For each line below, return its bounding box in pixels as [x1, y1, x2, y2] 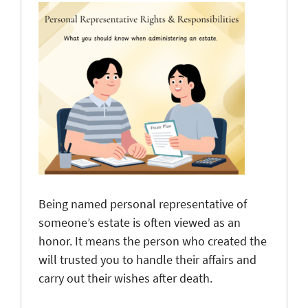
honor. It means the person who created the [38, 232, 267, 249]
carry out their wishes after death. [38, 269, 212, 286]
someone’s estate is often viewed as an [38, 214, 241, 230]
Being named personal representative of [38, 195, 247, 212]
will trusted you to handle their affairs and [38, 251, 256, 267]
